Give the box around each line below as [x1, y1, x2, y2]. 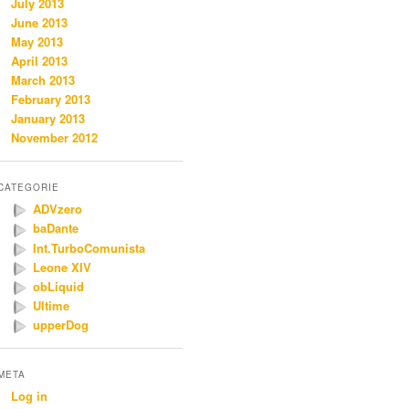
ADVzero [33, 200, 82, 218]
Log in [11, 387, 47, 405]
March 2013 [11, 71, 75, 89]
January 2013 [11, 110, 85, 128]
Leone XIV [33, 257, 91, 276]
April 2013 [11, 52, 68, 70]
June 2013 [11, 14, 68, 32]
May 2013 [11, 33, 63, 51]
